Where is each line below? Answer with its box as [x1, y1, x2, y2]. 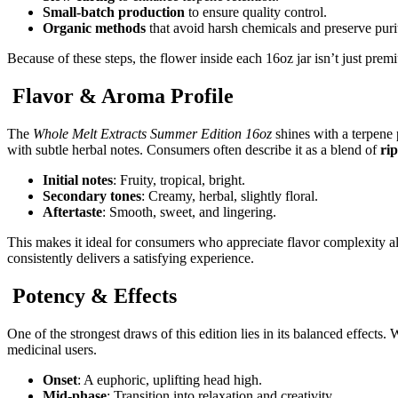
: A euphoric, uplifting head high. [77, 371, 262, 387]
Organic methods [43, 20, 146, 36]
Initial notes [43, 171, 113, 187]
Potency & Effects [7, 283, 177, 307]
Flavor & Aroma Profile [7, 84, 234, 107]
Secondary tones [43, 187, 141, 203]
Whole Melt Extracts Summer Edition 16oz [33, 125, 272, 141]
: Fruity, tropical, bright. [113, 171, 245, 187]
